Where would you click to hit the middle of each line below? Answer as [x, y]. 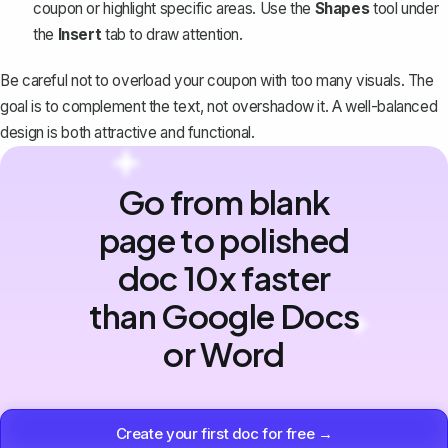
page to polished [224, 240]
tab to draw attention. [172, 34]
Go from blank [224, 202]
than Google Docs [224, 316]
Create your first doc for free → [224, 434]
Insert [79, 34]
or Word [224, 354]
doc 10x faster [224, 278]
